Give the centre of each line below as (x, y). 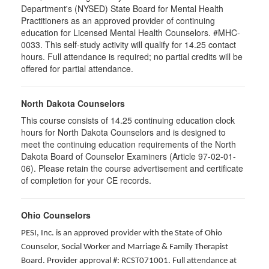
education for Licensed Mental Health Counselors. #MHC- (131, 32)
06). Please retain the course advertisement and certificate (132, 168)
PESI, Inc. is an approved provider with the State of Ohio (122, 233)
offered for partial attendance (76, 68)
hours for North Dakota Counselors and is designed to (123, 132)
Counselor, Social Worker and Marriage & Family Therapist (125, 247)
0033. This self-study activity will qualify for (103, 44)
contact (222, 44)
